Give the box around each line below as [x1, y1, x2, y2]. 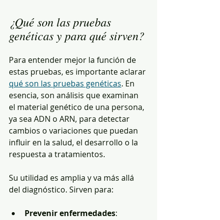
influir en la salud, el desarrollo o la [9, 137, 140, 148]
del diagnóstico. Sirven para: [9, 184, 113, 195]
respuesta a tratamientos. [9, 148, 105, 160]
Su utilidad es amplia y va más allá [9, 172, 136, 183]
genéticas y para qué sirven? [9, 27, 144, 43]
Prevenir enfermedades [25, 207, 115, 219]
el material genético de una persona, [9, 101, 146, 112]
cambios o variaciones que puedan [9, 125, 140, 136]
